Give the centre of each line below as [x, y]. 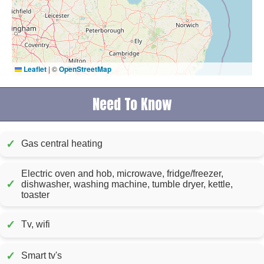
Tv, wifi [36, 225]
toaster [35, 194]
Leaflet [34, 69]
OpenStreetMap [85, 69]
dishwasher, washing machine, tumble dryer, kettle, [127, 184]
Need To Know [132, 104]
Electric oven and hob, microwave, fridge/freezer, [122, 173]
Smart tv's [42, 256]
